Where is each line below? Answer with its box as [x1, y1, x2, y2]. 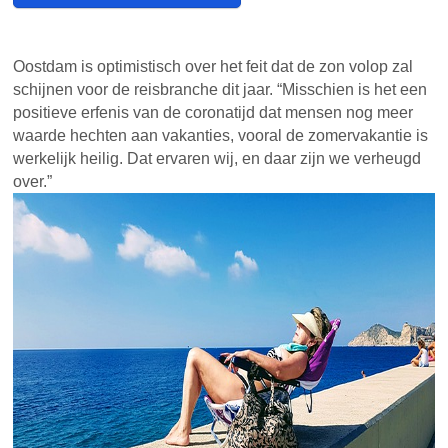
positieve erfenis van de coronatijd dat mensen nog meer [13, 104, 414, 122]
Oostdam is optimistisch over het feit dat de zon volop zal [13, 58, 414, 76]
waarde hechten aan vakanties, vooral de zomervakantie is [13, 127, 429, 145]
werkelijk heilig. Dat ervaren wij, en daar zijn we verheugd [13, 150, 422, 168]
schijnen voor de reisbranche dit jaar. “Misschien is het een [13, 81, 428, 99]
